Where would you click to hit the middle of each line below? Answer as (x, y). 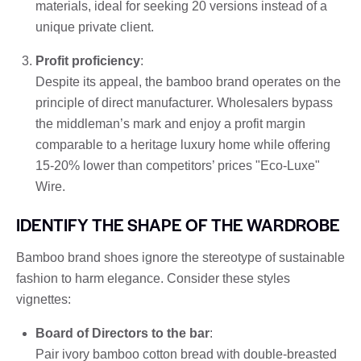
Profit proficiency (88, 60)
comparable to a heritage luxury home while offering (183, 144)
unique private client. (95, 27)
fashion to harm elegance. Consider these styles (153, 278)
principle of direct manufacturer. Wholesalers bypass (184, 102)
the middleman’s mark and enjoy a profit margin (170, 123)
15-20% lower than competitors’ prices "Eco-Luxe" (178, 165)
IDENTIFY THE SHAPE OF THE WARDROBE (178, 224)
